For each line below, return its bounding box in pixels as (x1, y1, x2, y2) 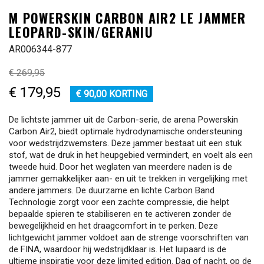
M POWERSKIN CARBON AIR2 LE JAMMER (9, 8, 246, 27)
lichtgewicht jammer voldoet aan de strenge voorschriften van (9, 232, 249, 243)
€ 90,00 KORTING (76, 88, 147, 100)
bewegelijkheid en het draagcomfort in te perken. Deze (9, 220, 218, 231)
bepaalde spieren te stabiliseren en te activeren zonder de (9, 209, 232, 219)
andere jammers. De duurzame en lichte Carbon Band (9, 185, 214, 196)
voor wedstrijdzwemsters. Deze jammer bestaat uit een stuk (9, 138, 242, 148)
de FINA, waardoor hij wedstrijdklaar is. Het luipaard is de (9, 244, 226, 255)
